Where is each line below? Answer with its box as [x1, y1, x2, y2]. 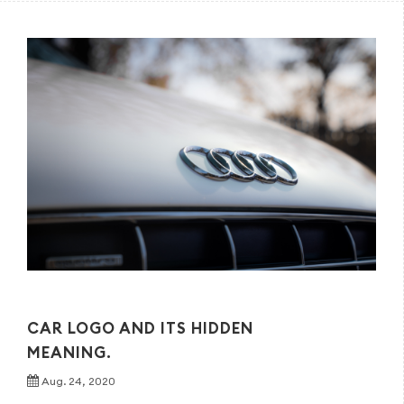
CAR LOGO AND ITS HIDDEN [26, 318, 253, 339]
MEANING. [26, 343, 112, 363]
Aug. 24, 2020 [41, 374, 115, 389]
